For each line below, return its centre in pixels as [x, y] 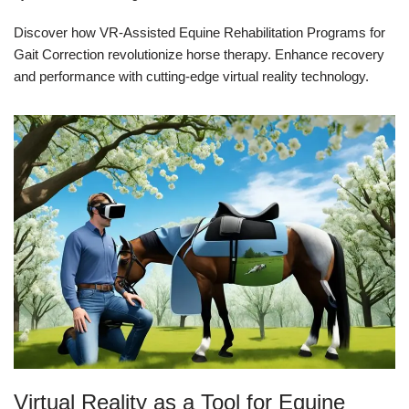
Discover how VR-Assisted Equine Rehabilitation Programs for [199, 32]
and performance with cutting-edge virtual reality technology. [191, 76]
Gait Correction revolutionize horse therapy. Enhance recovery [199, 54]
